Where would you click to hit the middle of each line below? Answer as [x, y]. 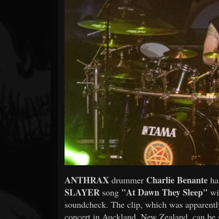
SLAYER [82, 192]
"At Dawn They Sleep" [164, 192]
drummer [128, 180]
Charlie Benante [177, 180]
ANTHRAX [87, 180]
